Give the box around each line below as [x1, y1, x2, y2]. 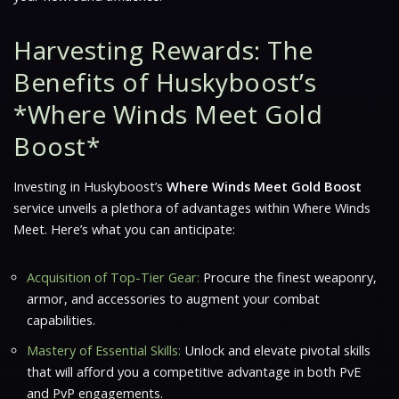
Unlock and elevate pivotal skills [181, 341, 370, 359]
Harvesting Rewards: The [13, 32, 313, 67]
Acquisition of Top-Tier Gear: [27, 268, 199, 286]
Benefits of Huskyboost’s [13, 64, 317, 99]
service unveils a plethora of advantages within [13, 199, 293, 216]
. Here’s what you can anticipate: [45, 220, 235, 238]
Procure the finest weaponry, [199, 268, 377, 286]
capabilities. [27, 311, 95, 329]
